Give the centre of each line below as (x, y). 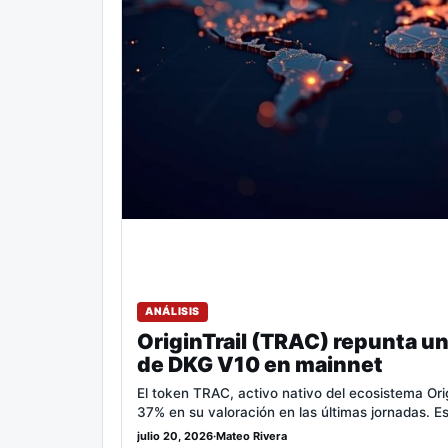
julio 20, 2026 (175, 436)
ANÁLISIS (173, 312)
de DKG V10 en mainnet (260, 365)
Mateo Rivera (251, 436)
